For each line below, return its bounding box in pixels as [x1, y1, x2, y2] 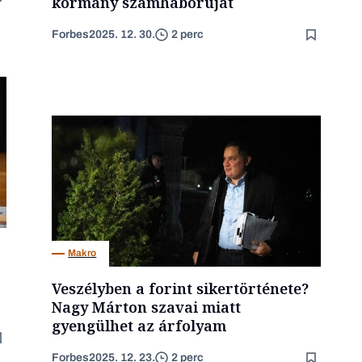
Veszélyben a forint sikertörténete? [52, 278, 309, 298]
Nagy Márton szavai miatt [52, 297, 242, 317]
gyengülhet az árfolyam [52, 315, 227, 335]
